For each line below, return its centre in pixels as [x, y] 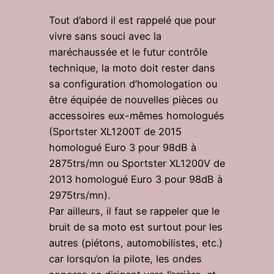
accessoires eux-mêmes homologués [137, 115]
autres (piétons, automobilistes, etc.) [136, 243]
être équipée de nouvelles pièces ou [133, 99]
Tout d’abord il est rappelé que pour [132, 20]
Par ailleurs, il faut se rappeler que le [134, 211]
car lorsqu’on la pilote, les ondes [125, 258]
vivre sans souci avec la [105, 36]
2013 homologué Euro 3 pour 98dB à [136, 179]
